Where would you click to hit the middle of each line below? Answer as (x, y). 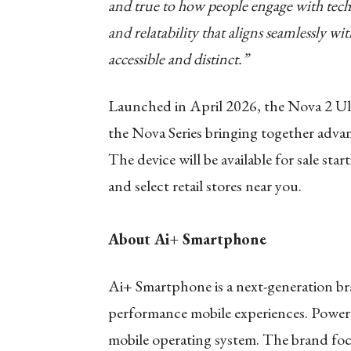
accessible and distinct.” (178, 59)
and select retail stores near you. (205, 186)
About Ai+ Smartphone (187, 239)
